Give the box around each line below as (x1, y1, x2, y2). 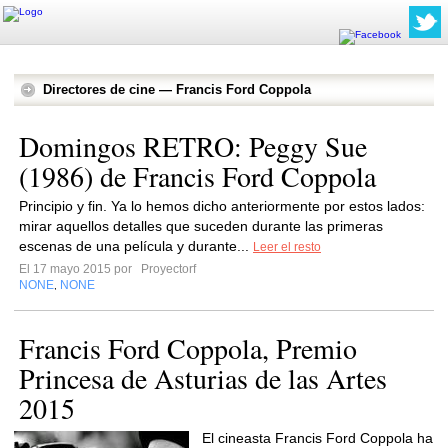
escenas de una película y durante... (19, 238, 253, 254)
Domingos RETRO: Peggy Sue (19, 127, 367, 165)
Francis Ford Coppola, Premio (19, 329, 357, 367)
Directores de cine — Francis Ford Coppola (43, 82, 311, 97)
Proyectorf (138, 262, 196, 276)
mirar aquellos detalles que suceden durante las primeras (19, 218, 383, 234)
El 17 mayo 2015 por (19, 262, 138, 276)
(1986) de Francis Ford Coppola (19, 157, 376, 195)
